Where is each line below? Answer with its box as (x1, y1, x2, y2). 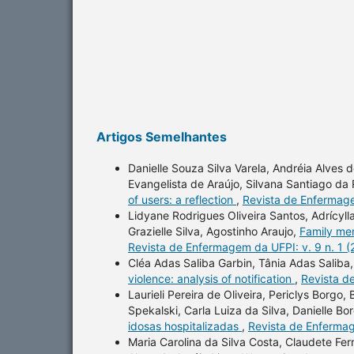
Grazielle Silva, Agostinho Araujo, (128, 224, 299, 238)
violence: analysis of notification (128, 271, 295, 285)
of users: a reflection (128, 192, 236, 206)
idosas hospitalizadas (128, 318, 242, 333)
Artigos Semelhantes (96, 128, 227, 145)
